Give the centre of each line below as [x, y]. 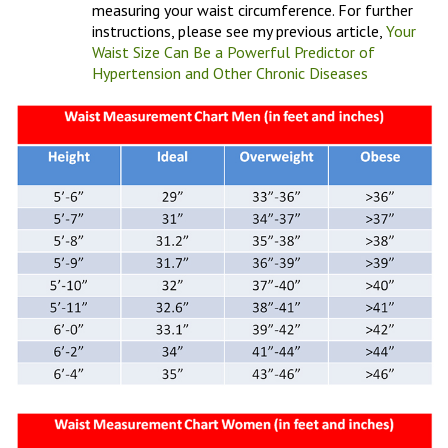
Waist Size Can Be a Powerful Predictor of [233, 51]
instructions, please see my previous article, [239, 30]
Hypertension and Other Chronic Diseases [230, 72]
